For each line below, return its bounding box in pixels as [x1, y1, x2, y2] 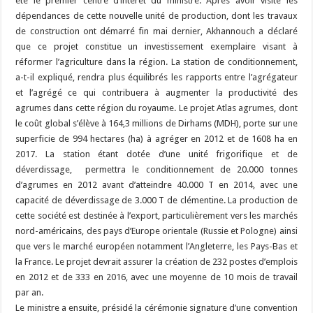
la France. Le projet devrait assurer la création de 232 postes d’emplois [15, 256, 298, 267]
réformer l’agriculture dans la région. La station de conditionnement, [15, 56, 298, 67]
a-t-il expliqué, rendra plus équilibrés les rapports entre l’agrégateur [15, 71, 298, 82]
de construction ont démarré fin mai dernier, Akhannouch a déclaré [15, 25, 298, 36]
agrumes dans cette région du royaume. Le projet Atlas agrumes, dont [15, 102, 298, 113]
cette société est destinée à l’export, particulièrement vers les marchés [15, 210, 298, 221]
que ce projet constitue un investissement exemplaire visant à [15, 41, 298, 52]
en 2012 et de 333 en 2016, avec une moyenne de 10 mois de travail [15, 271, 298, 282]
